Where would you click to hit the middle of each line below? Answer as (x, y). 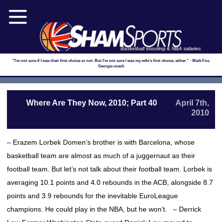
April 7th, (192, 103)
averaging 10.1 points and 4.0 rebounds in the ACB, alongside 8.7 (110, 182)
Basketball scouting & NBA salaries (161, 48)
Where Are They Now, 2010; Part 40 (91, 103)
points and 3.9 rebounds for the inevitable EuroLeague (92, 196)
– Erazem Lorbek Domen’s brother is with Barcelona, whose (101, 142)
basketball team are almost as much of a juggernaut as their (101, 156)
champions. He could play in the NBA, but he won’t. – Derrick (104, 209)
